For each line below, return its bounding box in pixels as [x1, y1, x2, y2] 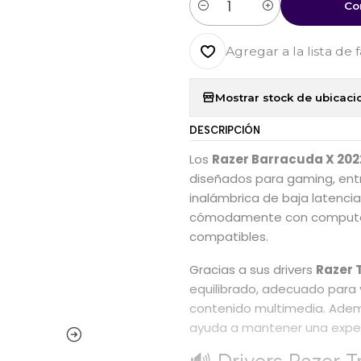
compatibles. [189, 228, 269, 246]
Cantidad [189, 6, 242, 22]
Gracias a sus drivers [189, 261, 317, 279]
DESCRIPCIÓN [189, 124, 261, 137]
